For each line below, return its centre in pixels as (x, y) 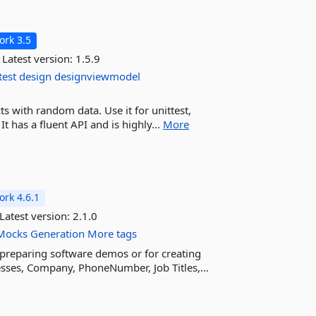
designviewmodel (98, 76)
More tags (113, 233)
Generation (58, 233)
